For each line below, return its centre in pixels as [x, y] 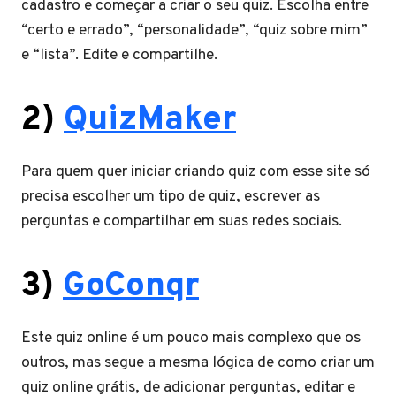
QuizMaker [150, 121]
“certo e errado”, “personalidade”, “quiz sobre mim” [194, 30]
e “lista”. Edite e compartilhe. [119, 55]
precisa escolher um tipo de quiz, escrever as [171, 197]
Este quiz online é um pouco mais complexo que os [191, 338]
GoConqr [131, 287]
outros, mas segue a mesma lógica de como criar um [198, 363]
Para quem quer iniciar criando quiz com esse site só [196, 172]
